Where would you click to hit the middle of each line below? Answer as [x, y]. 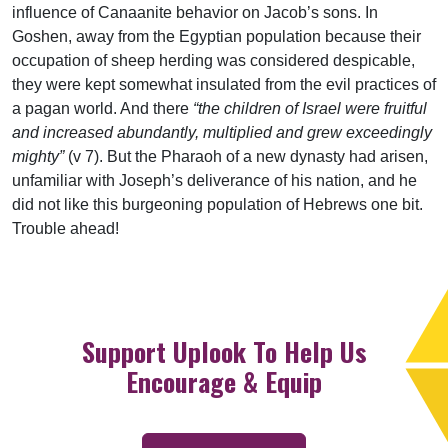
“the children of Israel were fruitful [310, 109]
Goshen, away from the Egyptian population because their [216, 37]
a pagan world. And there [102, 109]
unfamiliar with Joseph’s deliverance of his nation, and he [214, 181]
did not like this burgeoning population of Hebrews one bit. [217, 205]
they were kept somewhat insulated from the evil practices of [224, 85]
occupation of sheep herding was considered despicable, [213, 61]
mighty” [38, 157]
